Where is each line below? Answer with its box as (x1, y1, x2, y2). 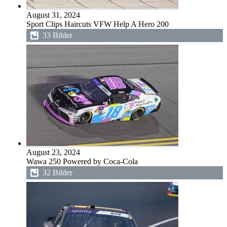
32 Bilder (43, 168, 72, 177)
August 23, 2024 (26, 148, 80, 157)
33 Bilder (43, 31, 72, 40)
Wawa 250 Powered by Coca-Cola (26, 157, 138, 166)
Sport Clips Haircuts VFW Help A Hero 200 (26, 20, 169, 28)
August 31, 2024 (26, 11, 80, 19)
